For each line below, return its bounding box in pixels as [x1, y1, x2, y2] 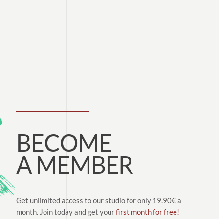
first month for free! [116, 207, 180, 216]
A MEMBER [16, 150, 133, 178]
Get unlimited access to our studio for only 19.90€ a [16, 196, 182, 205]
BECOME [16, 128, 112, 156]
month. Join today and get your [16, 207, 116, 216]
